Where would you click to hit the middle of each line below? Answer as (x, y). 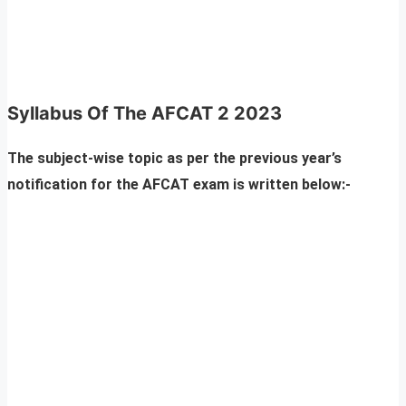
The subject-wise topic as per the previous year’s (174, 159)
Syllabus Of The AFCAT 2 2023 (145, 114)
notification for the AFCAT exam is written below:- (181, 185)
